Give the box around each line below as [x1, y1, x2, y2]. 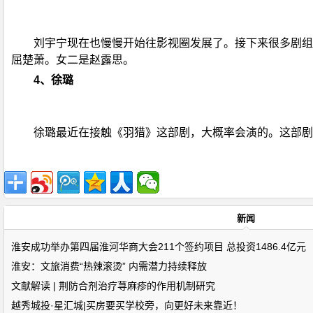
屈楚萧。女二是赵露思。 [11, 54, 134, 66]
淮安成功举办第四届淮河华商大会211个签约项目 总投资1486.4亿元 [11, 241, 306, 252]
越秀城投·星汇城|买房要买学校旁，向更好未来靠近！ [11, 300, 242, 311]
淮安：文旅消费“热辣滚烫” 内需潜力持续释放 [11, 261, 207, 272]
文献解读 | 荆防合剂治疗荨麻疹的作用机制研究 [11, 280, 215, 291]
